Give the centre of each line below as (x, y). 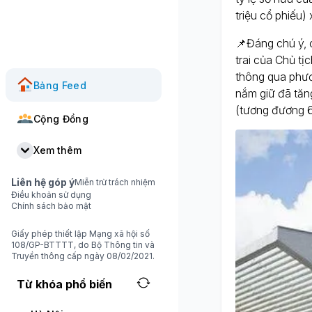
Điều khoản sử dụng (51, 195)
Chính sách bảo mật (51, 206)
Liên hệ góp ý (43, 182)
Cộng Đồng (61, 118)
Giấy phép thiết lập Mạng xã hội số (80, 234)
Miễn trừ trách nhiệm (115, 182)
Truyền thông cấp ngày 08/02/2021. (83, 256)
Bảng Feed (60, 85)
